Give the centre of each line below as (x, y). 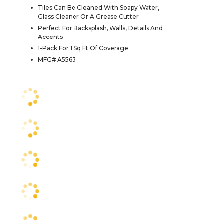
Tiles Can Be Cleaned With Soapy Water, (99, 8)
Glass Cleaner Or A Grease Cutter (88, 17)
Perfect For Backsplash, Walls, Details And (100, 28)
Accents (50, 37)
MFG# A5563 (57, 60)
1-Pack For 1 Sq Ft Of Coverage (83, 48)
